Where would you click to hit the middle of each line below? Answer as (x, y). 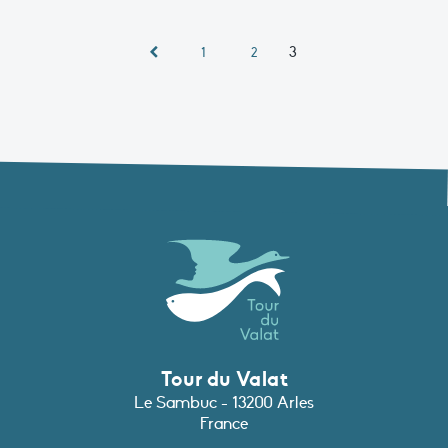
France (224, 423)
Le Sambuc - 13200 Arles (224, 402)
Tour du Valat (224, 378)
